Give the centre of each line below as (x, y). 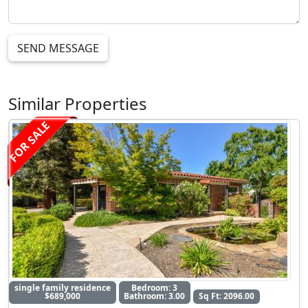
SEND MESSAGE (58, 48)
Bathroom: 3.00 (155, 296)
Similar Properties (78, 104)
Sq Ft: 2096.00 (226, 296)
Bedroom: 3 (155, 288)
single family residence (62, 288)
